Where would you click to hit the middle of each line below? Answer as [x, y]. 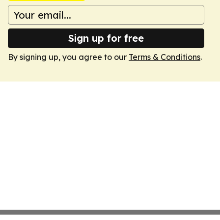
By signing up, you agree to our [68, 57]
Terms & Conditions [165, 57]
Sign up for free [106, 38]
